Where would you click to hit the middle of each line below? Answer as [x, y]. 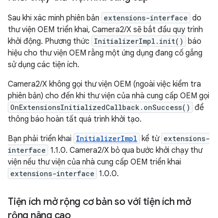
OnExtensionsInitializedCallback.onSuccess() [100, 107]
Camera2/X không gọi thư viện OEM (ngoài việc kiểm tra [104, 84]
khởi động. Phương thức [50, 41]
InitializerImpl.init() [139, 41]
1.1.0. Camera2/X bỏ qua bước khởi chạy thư [125, 150]
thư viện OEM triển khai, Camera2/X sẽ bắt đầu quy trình [105, 29]
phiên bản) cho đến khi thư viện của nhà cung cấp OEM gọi [109, 96]
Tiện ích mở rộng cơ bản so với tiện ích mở [100, 201]
